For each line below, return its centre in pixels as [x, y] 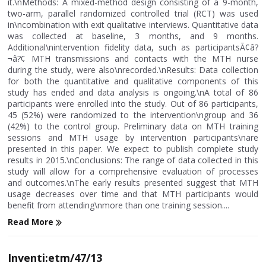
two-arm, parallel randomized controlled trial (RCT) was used [133, 13]
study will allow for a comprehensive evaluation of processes [133, 171]
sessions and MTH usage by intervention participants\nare [133, 137]
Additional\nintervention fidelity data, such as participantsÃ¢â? [133, 47]
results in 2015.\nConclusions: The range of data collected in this [133, 160]
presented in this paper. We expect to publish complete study [133, 149]
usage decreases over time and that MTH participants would [133, 194]
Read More [32, 222]
